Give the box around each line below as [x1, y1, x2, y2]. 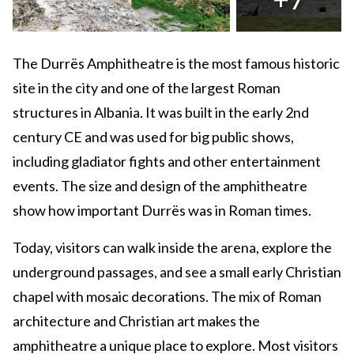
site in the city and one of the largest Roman [13, 79, 281, 97]
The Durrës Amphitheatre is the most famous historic [13, 55, 340, 73]
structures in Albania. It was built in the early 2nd [13, 104, 309, 122]
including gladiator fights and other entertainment [13, 153, 321, 171]
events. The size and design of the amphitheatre [13, 177, 307, 195]
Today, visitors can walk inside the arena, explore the [13, 239, 332, 257]
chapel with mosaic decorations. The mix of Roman [13, 288, 322, 306]
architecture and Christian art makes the [13, 312, 260, 330]
